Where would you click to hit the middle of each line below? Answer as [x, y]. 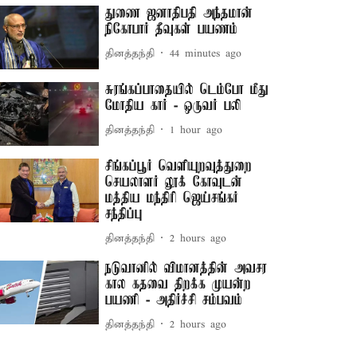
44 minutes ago [206, 53]
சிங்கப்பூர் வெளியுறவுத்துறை [179, 167]
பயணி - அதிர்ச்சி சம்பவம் [174, 301]
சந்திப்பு [124, 215]
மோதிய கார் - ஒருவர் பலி [173, 106]
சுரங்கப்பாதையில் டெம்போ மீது [187, 90]
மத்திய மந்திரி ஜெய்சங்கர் [172, 199]
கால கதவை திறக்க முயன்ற [178, 285]
